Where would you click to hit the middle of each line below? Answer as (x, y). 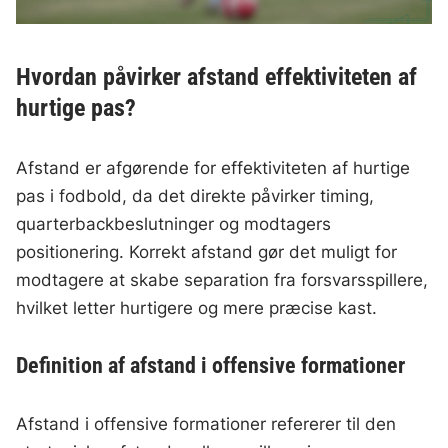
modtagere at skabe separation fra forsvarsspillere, (222, 280)
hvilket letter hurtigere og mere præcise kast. (197, 308)
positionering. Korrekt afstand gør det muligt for (207, 252)
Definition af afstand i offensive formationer (211, 366)
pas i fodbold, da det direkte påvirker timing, (195, 196)
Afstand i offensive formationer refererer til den (206, 424)
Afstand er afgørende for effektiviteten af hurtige (213, 168)
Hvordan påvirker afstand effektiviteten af (217, 77)
